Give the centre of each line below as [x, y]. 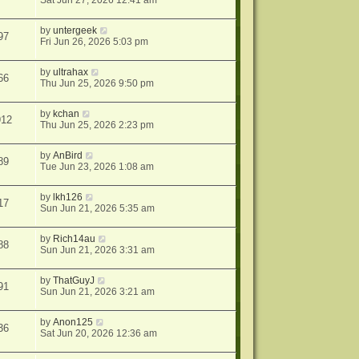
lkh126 [68, 198]
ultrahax [71, 73]
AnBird [68, 156]
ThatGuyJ [74, 281]
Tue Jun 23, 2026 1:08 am [97, 167]
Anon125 [73, 323]
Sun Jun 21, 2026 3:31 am [98, 250]
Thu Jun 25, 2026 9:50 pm [97, 84]
